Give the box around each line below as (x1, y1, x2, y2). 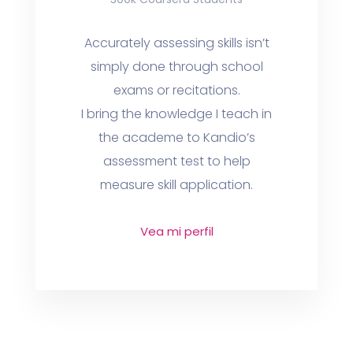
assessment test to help (102, 152, 251, 170)
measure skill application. (100, 176, 253, 194)
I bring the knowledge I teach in (81, 105, 272, 123)
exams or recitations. (113, 81, 240, 99)
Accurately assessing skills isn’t (84, 34, 269, 52)
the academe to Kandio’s (98, 128, 255, 147)
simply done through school (90, 58, 263, 76)
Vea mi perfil (139, 223, 214, 240)
